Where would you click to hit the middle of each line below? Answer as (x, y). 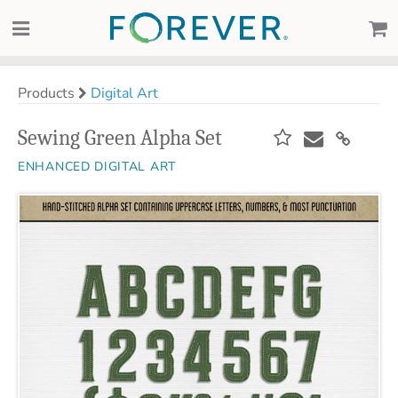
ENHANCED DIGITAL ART (97, 167)
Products (48, 93)
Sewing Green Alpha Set (120, 138)
